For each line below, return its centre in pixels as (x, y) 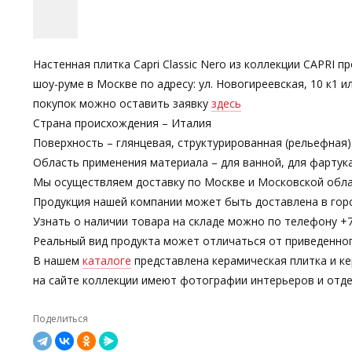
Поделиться (60, 318)
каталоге (107, 260)
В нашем (58, 260)
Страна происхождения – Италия (122, 123)
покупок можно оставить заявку (122, 103)
